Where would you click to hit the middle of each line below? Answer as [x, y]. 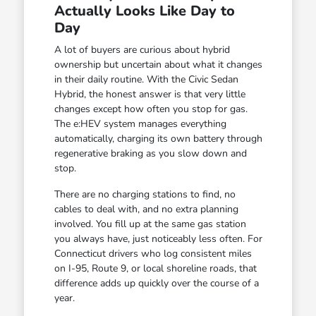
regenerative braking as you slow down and [150, 153]
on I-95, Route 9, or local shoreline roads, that [155, 268]
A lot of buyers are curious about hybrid [142, 49]
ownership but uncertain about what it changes [158, 64]
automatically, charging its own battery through [158, 138]
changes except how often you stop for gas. [151, 109]
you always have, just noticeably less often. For [158, 238]
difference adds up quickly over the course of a [156, 283]
